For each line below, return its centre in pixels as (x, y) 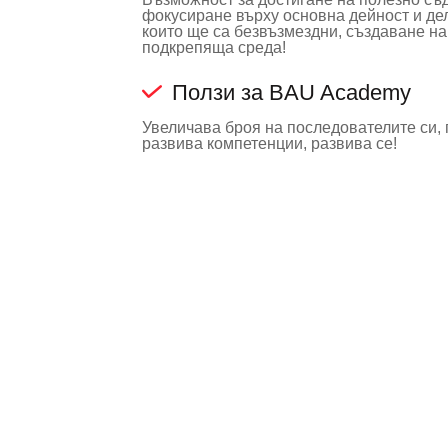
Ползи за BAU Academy (291, 92)
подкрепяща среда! (214, 47)
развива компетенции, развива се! (269, 143)
